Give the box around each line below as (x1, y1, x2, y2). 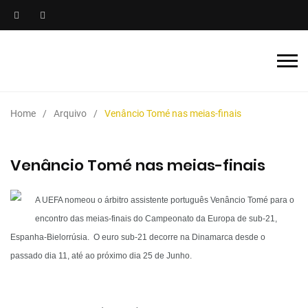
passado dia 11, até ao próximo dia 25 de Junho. (10, 251, 192, 261)
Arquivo (54, 108, 87, 119)
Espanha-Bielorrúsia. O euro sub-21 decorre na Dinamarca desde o (10, 232, 265, 242)
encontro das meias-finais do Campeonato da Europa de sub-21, (35, 214, 277, 223)
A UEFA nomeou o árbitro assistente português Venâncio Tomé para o (35, 195, 294, 205)
